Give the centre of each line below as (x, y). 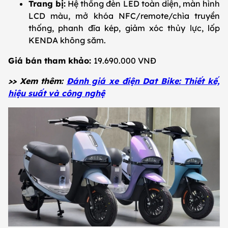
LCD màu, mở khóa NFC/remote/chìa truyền (124, 16)
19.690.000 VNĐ (125, 61)
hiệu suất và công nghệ (56, 93)
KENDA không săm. (67, 40)
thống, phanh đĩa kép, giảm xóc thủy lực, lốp (124, 28)
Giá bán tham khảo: (51, 61)
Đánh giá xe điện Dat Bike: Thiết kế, (143, 81)
